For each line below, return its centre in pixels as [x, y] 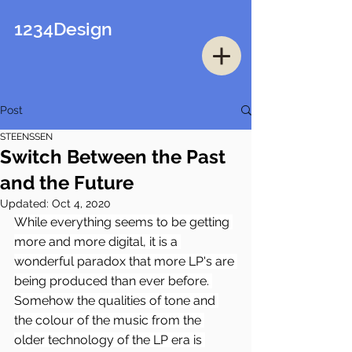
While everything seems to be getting [123, 222]
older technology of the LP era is [110, 340]
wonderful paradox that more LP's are [126, 261]
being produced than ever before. [113, 281]
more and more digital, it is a [97, 242]
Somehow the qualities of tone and [116, 301]
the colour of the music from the [109, 320]
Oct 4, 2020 [81, 203]
